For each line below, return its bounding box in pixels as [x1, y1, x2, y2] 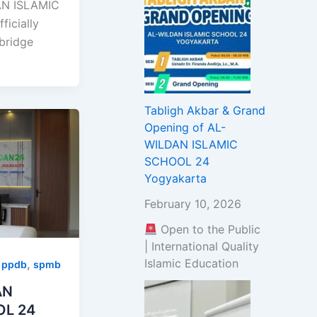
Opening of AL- [144, 120, 226, 135]
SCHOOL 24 [144, 154, 209, 169]
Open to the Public [157, 222, 261, 237]
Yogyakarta [144, 171, 207, 186]
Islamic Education [144, 256, 238, 271]
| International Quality [144, 239, 259, 254]
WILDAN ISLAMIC [144, 137, 238, 152]
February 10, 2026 [144, 197, 241, 212]
